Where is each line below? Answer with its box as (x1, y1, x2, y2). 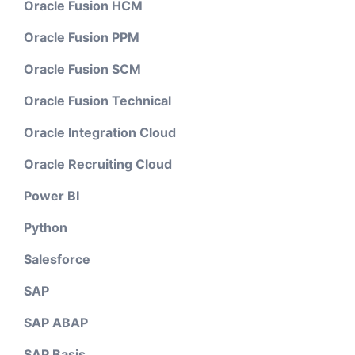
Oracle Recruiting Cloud (24, 156, 172, 172)
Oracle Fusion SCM (24, 61, 141, 77)
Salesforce (24, 251, 90, 267)
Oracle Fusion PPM (24, 29, 139, 45)
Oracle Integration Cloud (24, 124, 176, 140)
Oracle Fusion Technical (24, 93, 171, 109)
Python (24, 219, 67, 235)
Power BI (24, 188, 79, 204)
